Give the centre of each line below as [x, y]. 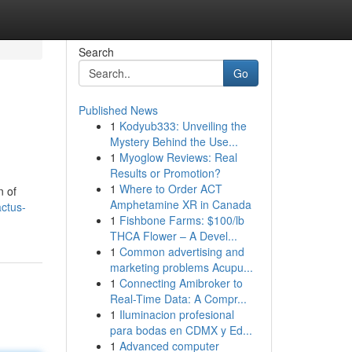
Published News [118, 110]
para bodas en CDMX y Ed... [181, 330]
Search [96, 52]
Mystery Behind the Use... [174, 141]
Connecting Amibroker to [181, 283]
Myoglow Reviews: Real [178, 157]
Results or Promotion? [165, 173]
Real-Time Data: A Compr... [178, 299]
